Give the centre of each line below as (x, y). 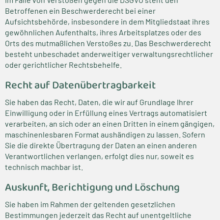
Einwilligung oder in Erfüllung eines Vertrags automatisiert (106, 113)
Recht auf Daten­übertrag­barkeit (80, 85)
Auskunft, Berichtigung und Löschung (92, 188)
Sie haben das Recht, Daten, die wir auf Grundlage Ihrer (99, 102)
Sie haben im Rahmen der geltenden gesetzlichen (90, 204)
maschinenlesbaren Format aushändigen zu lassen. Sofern (105, 134)
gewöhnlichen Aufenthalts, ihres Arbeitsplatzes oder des (103, 32)
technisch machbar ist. (44, 167)
